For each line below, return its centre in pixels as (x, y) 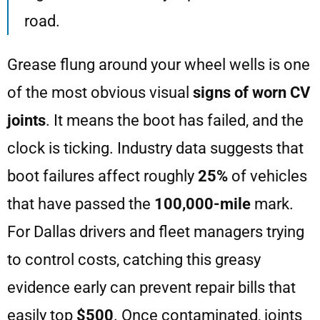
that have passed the (81, 204)
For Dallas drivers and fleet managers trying (156, 232)
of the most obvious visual (100, 93)
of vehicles (267, 176)
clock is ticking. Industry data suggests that (155, 149)
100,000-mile (202, 204)
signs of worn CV (251, 93)
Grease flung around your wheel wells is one (159, 65)
